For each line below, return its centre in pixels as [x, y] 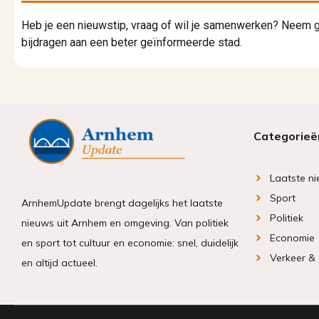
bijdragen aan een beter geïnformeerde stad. [132, 42]
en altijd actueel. [59, 263]
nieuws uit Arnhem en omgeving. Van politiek [125, 223]
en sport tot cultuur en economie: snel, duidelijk [130, 243]
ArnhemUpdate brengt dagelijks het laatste [122, 203]
